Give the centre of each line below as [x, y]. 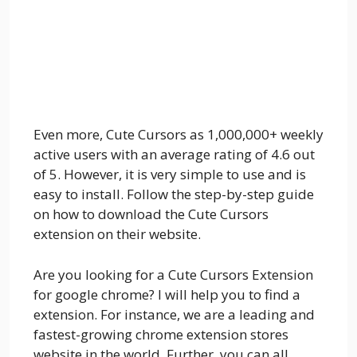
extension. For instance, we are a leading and [174, 314]
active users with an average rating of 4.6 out [174, 155]
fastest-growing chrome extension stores [161, 334]
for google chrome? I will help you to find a [167, 294]
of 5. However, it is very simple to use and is [170, 175]
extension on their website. [117, 234]
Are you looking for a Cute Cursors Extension [173, 274]
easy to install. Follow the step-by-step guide [174, 194]
